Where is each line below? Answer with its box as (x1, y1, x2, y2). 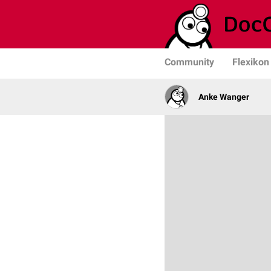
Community (165, 56, 214, 68)
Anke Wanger (198, 92, 249, 102)
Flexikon (232, 56, 269, 68)
